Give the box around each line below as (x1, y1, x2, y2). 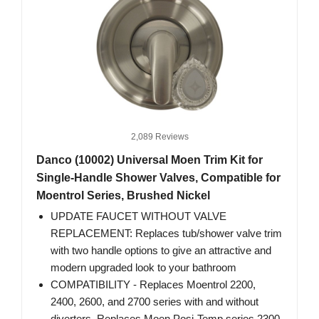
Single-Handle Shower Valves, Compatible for (36, 172, 281, 184)
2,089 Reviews (130, 132, 189, 142)
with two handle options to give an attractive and (51, 244, 271, 257)
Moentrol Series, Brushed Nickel (36, 189, 210, 202)
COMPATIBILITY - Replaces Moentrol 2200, (51, 278, 256, 291)
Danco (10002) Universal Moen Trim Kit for (36, 154, 263, 167)
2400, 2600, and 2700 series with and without (51, 296, 258, 308)
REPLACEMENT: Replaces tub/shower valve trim (51, 227, 282, 240)
